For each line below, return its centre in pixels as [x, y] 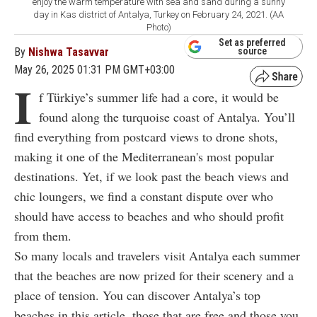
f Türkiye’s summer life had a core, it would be [159, 97]
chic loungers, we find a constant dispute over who [144, 196]
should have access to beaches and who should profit [149, 216]
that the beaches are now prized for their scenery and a [154, 276]
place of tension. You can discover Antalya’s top [137, 295]
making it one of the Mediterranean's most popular [144, 157]
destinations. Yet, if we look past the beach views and [151, 177]
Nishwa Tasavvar [69, 52]
